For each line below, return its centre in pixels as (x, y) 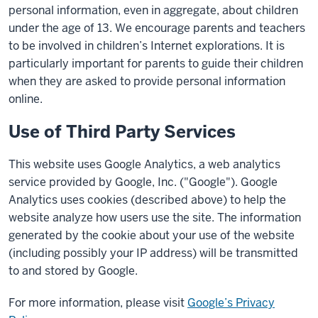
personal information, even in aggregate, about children (153, 10)
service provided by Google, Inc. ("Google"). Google (143, 182)
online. (26, 99)
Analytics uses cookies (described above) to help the (147, 200)
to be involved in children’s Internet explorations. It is (147, 46)
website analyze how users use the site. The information (155, 218)
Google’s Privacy (231, 303)
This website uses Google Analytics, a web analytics (144, 164)
